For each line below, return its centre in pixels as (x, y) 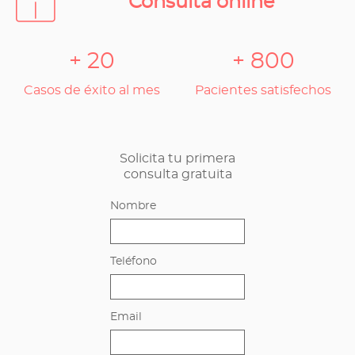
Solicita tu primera (177, 158)
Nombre (133, 206)
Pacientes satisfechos (263, 90)
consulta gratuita (177, 174)
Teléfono (134, 261)
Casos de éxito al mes (92, 90)
